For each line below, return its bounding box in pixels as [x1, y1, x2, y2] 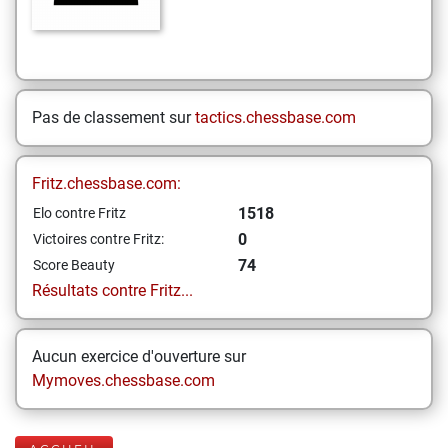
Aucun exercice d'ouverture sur [32, 347, 246, 366]
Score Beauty [33, 257, 115, 273]
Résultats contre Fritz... [32, 281, 193, 300]
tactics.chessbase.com [195, 108, 356, 127]
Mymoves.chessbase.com [32, 371, 215, 390]
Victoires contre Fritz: [33, 231, 164, 247]
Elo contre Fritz [33, 205, 126, 221]
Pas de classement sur [32, 108, 195, 127]
